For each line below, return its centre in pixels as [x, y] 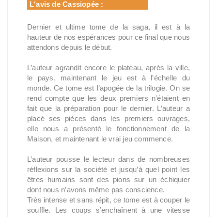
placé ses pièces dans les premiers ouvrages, [108, 118]
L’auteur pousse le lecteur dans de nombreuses [108, 159]
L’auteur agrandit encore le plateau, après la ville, [108, 68]
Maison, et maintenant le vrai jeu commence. [101, 139]
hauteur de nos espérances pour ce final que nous [108, 37]
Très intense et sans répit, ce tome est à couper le [108, 200]
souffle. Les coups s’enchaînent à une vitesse [108, 210]
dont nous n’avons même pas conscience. [97, 190]
